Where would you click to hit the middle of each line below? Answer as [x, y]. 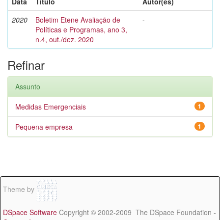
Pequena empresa [44, 127]
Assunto [28, 86]
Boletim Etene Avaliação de [78, 20]
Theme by [20, 189]
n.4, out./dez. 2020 [65, 39]
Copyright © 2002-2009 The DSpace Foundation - [137, 212]
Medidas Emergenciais [51, 107]
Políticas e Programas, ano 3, [81, 29]
